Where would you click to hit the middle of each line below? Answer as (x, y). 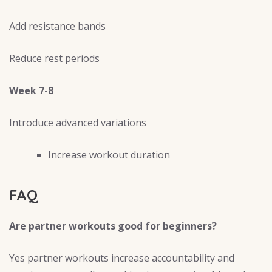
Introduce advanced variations (78, 123)
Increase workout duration (109, 155)
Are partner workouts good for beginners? (113, 226)
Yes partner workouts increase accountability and (122, 258)
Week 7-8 (31, 91)
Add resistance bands (57, 26)
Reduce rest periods (54, 59)
